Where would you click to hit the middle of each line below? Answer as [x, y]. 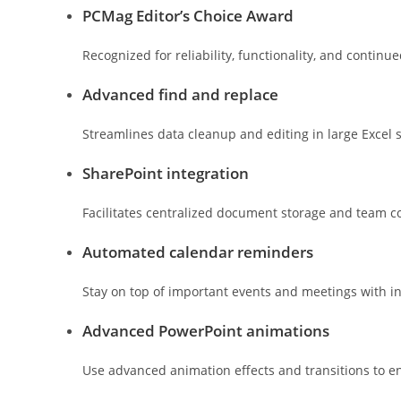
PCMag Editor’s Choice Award [188, 16]
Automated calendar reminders [198, 252]
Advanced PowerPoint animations [206, 331]
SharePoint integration [166, 174]
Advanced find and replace [180, 95]
